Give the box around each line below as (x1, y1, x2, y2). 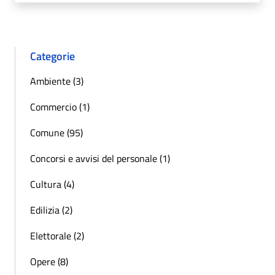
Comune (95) (30, 125, 83, 140)
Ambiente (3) (30, 73, 83, 88)
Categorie (30, 47, 75, 64)
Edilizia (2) (30, 202, 72, 217)
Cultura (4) (30, 176, 74, 192)
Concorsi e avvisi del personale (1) (30, 150, 170, 166)
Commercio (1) (30, 99, 90, 114)
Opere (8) (30, 254, 68, 269)
